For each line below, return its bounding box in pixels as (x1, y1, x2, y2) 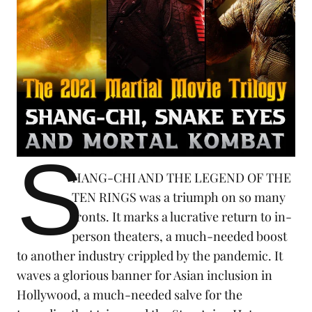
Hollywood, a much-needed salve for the (17, 286, 242, 304)
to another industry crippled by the (17, 247, 213, 265)
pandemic (213, 247, 268, 265)
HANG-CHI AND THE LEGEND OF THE (72, 169, 292, 187)
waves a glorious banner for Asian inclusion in (17, 267, 272, 284)
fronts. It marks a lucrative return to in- (72, 208, 292, 226)
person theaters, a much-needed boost (72, 228, 288, 245)
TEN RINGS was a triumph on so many (72, 189, 286, 206)
